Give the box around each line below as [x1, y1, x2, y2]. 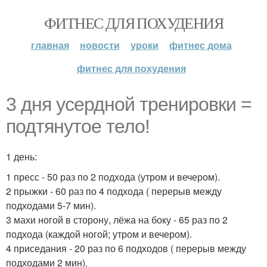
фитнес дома [169, 38, 232, 52]
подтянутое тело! [6, 116, 150, 137]
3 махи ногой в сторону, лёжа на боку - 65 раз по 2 [6, 213, 228, 226]
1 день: [6, 150, 37, 163]
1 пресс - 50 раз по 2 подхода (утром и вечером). [6, 170, 220, 184]
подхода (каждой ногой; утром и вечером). [6, 227, 192, 241]
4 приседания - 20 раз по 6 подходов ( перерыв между [6, 241, 246, 255]
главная [30, 38, 69, 52]
